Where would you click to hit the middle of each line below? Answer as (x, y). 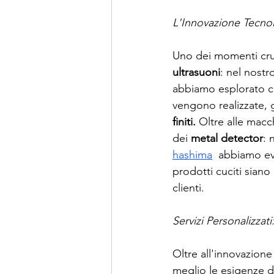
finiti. (184, 122)
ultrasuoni (196, 72)
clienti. (188, 188)
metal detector (227, 139)
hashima (192, 155)
